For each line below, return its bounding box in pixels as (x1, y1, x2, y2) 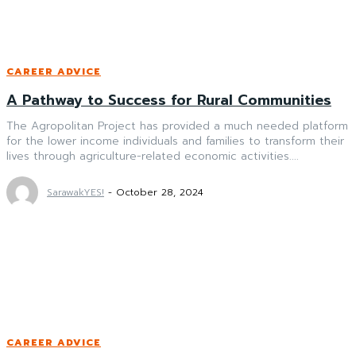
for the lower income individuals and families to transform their (6, 133, 344, 150)
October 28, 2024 (116, 184, 203, 199)
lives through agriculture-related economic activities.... (6, 148, 299, 165)
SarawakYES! (47, 184, 104, 199)
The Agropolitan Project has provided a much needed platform (6, 118, 348, 135)
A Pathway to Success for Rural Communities (6, 89, 331, 112)
